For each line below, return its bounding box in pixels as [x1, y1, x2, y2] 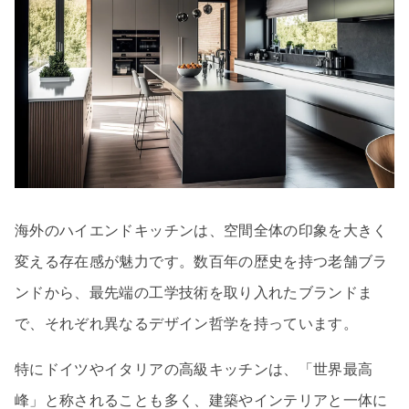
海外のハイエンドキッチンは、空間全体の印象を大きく [15, 222, 388, 240]
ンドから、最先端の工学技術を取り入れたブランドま [15, 284, 373, 302]
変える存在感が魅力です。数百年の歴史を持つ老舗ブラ [15, 253, 388, 271]
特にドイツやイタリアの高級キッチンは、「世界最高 [15, 361, 373, 379]
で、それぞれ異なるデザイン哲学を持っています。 [15, 315, 359, 333]
